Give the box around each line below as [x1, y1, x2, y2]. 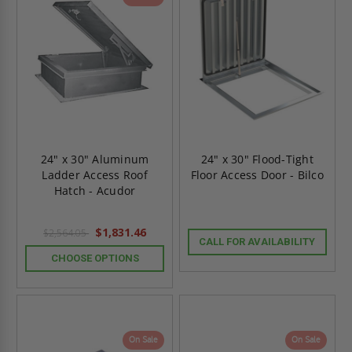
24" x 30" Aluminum [40, 151, 149, 167]
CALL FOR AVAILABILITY [199, 235, 316, 247]
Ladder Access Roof [42, 167, 148, 182]
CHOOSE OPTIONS [50, 251, 139, 264]
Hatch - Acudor [53, 182, 136, 198]
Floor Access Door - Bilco [190, 167, 324, 182]
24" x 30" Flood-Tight [200, 151, 313, 167]
